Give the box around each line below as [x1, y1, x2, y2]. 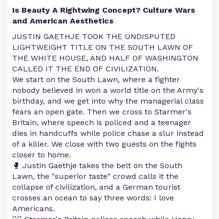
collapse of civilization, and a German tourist [12, 182, 180, 192]
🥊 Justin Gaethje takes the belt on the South [12, 161, 182, 170]
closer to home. [12, 150, 71, 159]
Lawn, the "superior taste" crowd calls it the [12, 172, 178, 181]
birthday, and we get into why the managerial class [12, 96, 204, 106]
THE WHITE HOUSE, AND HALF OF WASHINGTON [12, 53, 198, 63]
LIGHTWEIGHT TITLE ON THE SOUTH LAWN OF [12, 43, 193, 52]
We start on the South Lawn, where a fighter [12, 75, 180, 84]
